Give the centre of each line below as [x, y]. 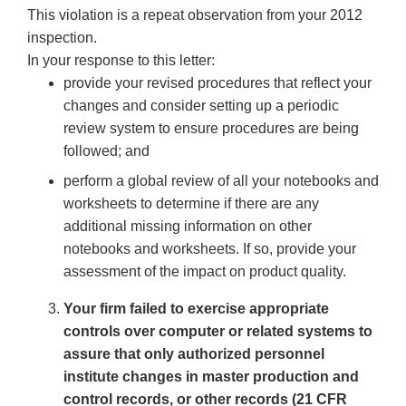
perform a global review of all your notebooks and [221, 181]
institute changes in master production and [211, 377]
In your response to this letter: [121, 61]
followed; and [106, 151]
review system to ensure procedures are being [211, 129]
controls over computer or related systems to [218, 332]
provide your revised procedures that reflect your [217, 83]
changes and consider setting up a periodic [201, 106]
